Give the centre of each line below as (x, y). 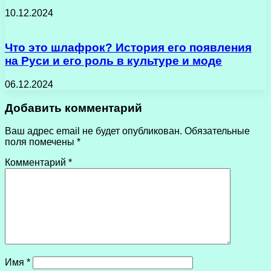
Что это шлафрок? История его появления (128, 48)
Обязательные (217, 131)
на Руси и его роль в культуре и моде (113, 61)
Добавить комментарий (73, 108)
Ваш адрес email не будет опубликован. (93, 131)
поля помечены (41, 142)
